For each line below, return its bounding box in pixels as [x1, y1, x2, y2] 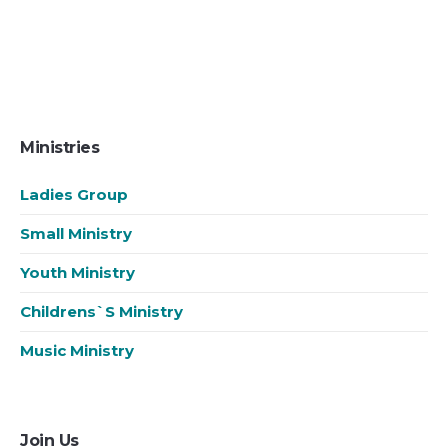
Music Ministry [20, 341, 135, 361]
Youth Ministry [20, 263, 136, 283]
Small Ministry [20, 224, 133, 244]
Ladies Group [20, 185, 129, 205]
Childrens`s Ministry [20, 302, 184, 322]
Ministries [20, 138, 100, 158]
